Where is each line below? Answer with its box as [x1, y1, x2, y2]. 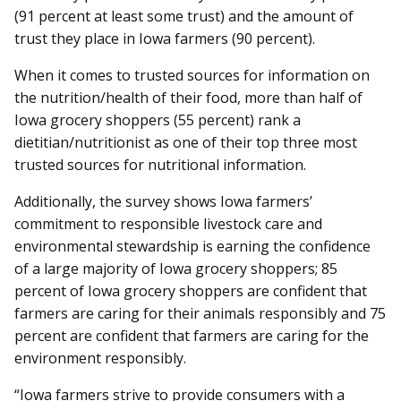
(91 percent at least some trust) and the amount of [14, 6, 354, 27]
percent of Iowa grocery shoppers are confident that [14, 281, 367, 302]
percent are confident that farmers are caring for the [14, 326, 369, 346]
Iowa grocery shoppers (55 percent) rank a [14, 110, 301, 131]
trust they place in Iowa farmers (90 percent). [14, 29, 315, 49]
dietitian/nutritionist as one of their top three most [14, 132, 357, 153]
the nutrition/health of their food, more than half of [14, 88, 363, 108]
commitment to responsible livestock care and [14, 214, 322, 235]
